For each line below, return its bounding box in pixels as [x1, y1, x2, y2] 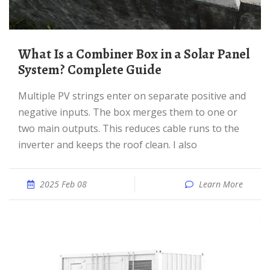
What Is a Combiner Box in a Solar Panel [18, 45, 31, 63]
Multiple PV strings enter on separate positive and [18, 89, 27, 102]
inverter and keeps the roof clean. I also [18, 138, 197, 151]
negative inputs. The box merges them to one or [18, 105, 237, 119]
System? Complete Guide [18, 61, 162, 79]
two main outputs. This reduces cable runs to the [18, 122, 239, 135]
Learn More [199, 178, 243, 190]
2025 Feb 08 [40, 178, 87, 190]
